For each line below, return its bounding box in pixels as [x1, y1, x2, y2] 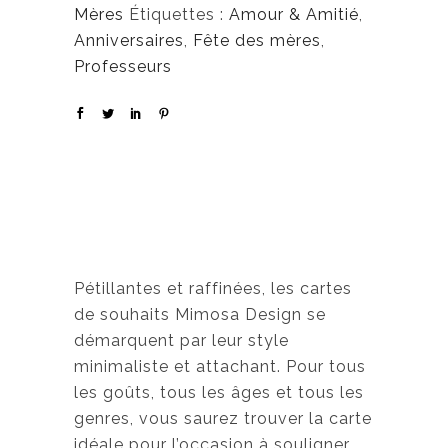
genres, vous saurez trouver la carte [74, 409, 372, 428]
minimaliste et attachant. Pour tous [74, 357, 366, 376]
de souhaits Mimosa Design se [74, 305, 326, 324]
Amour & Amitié [229, 5, 359, 24]
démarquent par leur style [74, 331, 289, 350]
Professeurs [74, 57, 172, 76]
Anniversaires [74, 31, 184, 50]
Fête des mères [193, 31, 321, 50]
